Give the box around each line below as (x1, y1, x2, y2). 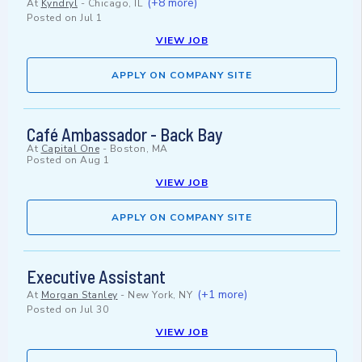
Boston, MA (109, 142, 168, 156)
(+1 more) (196, 287, 247, 303)
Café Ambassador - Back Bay (27, 124, 223, 145)
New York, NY (128, 288, 192, 302)
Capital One (40, 142, 99, 156)
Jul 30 (80, 303, 108, 317)
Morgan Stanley (40, 288, 118, 302)
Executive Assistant (27, 266, 166, 288)
